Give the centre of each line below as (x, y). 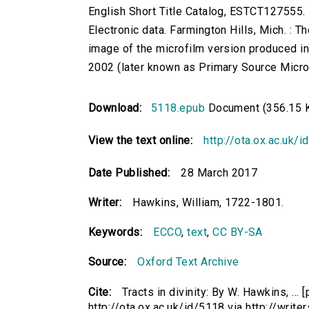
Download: (118, 108)
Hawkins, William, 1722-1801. (208, 203)
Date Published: (129, 173)
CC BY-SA (238, 232)
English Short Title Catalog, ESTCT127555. (197, 12)
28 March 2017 (219, 173)
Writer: (105, 203)
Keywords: (116, 232)
